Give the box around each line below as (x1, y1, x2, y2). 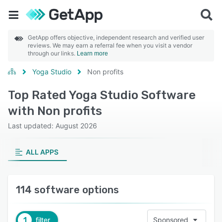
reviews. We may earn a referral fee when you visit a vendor (28, 42, 192, 49)
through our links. (28, 50, 77, 57)
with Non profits (8, 104, 102, 118)
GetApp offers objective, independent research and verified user (28, 34, 204, 41)
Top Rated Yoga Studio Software (8, 88, 196, 102)
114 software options (16, 184, 119, 196)
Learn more (77, 50, 108, 57)
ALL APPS (25, 148, 58, 156)
